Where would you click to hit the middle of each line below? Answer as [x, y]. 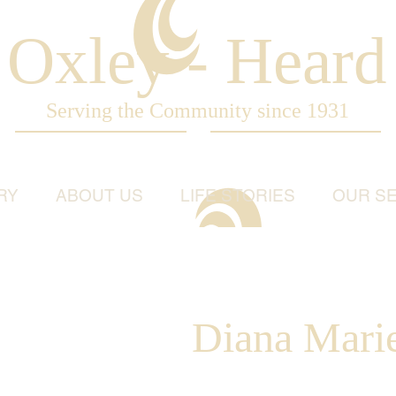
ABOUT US [99, 195]
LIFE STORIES [237, 195]
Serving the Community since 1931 [197, 110]
